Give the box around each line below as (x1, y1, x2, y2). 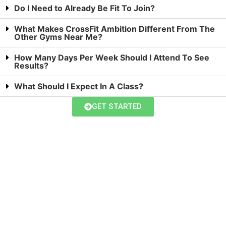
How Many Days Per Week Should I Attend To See (14, 52, 209, 63)
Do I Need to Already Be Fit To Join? (14, 3, 155, 13)
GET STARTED (92, 101, 142, 111)
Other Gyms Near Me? (14, 31, 102, 42)
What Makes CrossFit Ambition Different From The (14, 23, 215, 34)
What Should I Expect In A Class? (14, 81, 143, 91)
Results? (14, 60, 48, 71)
